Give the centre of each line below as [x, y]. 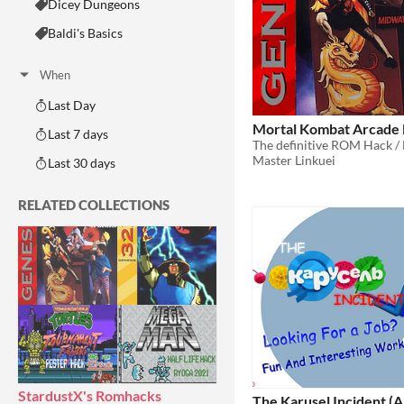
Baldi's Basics [85, 33]
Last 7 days [78, 134]
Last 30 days [82, 163]
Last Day [72, 105]
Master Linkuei [294, 160]
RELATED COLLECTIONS [94, 205]
